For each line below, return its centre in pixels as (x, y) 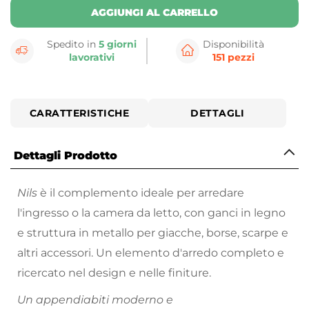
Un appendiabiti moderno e (95, 300)
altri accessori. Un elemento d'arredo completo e (151, 253)
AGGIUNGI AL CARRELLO (154, 12)
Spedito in (73, 44)
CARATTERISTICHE (79, 113)
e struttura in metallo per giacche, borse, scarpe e (153, 233)
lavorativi (92, 58)
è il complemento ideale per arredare (141, 193)
